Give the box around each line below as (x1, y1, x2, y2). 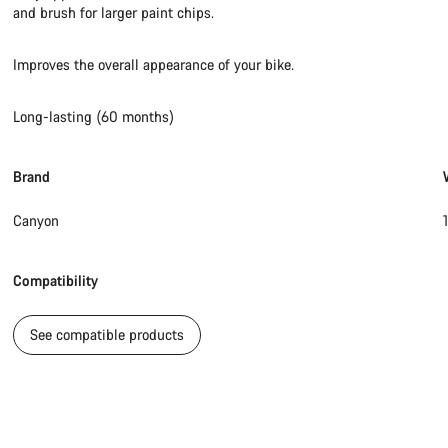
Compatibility (13, 271, 99, 291)
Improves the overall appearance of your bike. (13, 55, 295, 75)
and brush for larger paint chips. (13, 3, 215, 23)
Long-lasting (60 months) (13, 107, 175, 127)
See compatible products (30, 325, 185, 345)
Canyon (13, 211, 60, 231)
